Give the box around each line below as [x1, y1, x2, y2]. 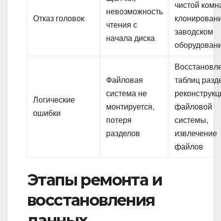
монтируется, [106, 102, 155, 111]
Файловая [106, 75, 144, 84]
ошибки [33, 109, 61, 117]
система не [106, 89, 147, 98]
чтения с [106, 20, 138, 29]
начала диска [106, 34, 155, 42]
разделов [106, 129, 141, 138]
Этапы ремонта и [27, 170, 162, 189]
